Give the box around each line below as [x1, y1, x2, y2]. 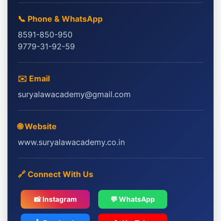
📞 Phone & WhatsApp [18, 13, 103, 24]
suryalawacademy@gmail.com [18, 89, 131, 99]
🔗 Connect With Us [18, 169, 93, 179]
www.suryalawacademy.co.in [18, 137, 125, 147]
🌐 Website [18, 121, 57, 131]
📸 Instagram [34, 194, 77, 203]
